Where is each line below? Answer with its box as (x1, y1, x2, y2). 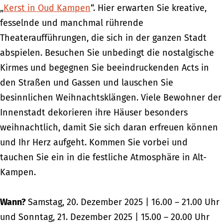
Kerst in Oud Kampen (3, 2, 91, 13)
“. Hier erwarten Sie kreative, (91, 2, 207, 13)
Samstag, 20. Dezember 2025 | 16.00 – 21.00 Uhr (28, 197, 220, 208)
